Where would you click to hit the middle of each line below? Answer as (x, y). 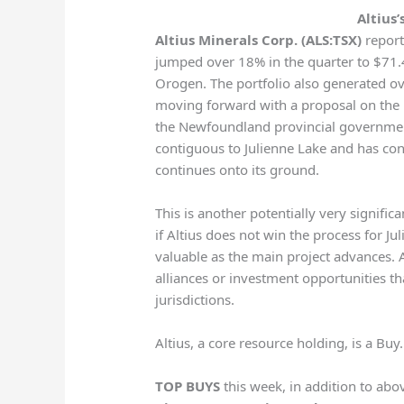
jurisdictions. (195, 300)
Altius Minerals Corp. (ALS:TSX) (259, 40)
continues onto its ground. (238, 170)
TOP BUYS (188, 386)
